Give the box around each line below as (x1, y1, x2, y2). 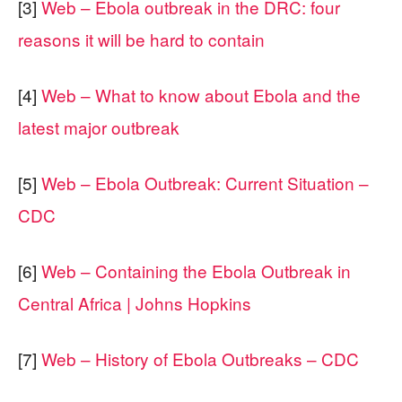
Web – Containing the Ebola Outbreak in (41, 258, 351, 283)
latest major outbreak (18, 114, 179, 139)
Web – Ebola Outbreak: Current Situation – (41, 170, 369, 195)
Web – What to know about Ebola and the (41, 82, 361, 107)
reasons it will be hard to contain (18, 26, 265, 51)
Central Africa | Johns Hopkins (18, 290, 251, 315)
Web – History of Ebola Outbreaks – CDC (41, 345, 359, 371)
